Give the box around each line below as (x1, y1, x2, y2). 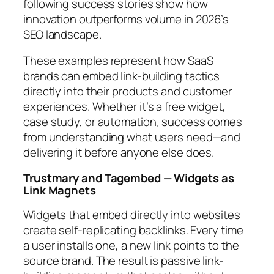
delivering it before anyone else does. (23, 144, 215, 161)
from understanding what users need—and (23, 129, 241, 146)
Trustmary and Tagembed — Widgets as (23, 169, 234, 186)
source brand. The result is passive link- (23, 253, 224, 269)
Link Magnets (23, 182, 96, 198)
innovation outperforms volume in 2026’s (23, 10, 229, 27)
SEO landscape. (23, 26, 102, 42)
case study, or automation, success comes (23, 114, 242, 130)
